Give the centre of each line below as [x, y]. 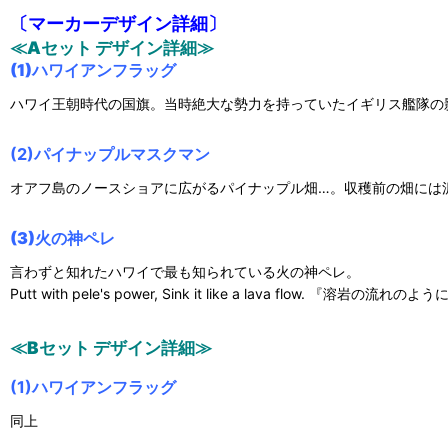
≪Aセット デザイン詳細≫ [112, 48]
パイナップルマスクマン [122, 154]
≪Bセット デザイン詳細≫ [111, 348]
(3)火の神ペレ [62, 238]
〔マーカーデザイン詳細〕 [118, 23]
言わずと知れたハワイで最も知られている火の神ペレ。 [185, 272]
